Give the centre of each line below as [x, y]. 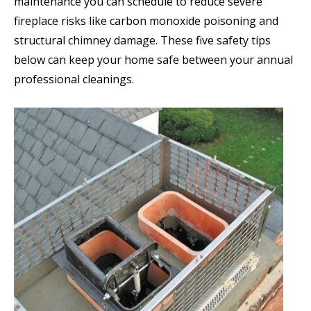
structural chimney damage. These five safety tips [142, 41]
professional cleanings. [74, 79]
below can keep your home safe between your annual [153, 60]
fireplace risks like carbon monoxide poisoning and [146, 21]
